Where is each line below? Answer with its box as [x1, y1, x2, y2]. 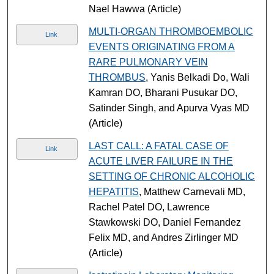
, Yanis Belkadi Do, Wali [145, 72, 250, 83]
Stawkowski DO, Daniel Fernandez [88, 217, 241, 228]
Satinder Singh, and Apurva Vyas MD [88, 102, 250, 113]
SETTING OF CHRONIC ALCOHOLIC [88, 171, 255, 182]
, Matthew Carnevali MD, [138, 186, 245, 197]
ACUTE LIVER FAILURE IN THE [88, 155, 233, 166]
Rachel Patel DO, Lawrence [88, 201, 210, 212]
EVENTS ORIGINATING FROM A [88, 41, 235, 52]
